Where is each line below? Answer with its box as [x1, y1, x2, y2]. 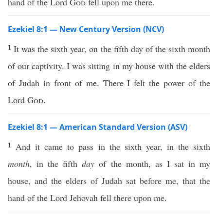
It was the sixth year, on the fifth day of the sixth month [14, 43, 211, 54]
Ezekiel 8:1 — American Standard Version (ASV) [8, 122, 187, 132]
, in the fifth [30, 158, 82, 169]
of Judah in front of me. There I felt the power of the [8, 77, 210, 89]
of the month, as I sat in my [94, 158, 211, 169]
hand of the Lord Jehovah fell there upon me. [8, 192, 167, 203]
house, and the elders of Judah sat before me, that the [8, 175, 210, 186]
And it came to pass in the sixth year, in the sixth [16, 141, 211, 152]
